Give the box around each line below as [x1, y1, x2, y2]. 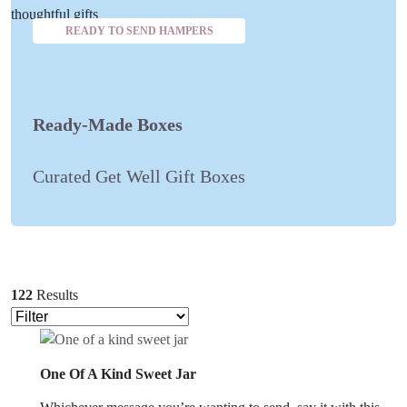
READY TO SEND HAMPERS [65, 24, 213, 37]
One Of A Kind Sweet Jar [40, 365, 196, 382]
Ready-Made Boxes [33, 114, 183, 135]
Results [36, 286, 78, 303]
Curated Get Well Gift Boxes [33, 165, 245, 186]
